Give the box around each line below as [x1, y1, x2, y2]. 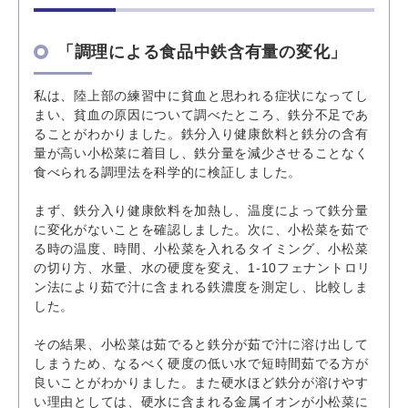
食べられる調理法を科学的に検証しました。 [34, 164, 301, 179]
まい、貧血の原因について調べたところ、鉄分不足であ [34, 107, 369, 122]
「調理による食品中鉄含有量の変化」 [57, 42, 347, 61]
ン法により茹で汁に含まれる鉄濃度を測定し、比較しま [34, 279, 369, 294]
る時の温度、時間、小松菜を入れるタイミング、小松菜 [34, 240, 369, 256]
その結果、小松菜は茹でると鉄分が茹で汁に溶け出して [34, 336, 369, 352]
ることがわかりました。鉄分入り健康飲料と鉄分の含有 [34, 126, 369, 141]
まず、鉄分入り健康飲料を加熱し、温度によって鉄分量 [34, 202, 369, 218]
